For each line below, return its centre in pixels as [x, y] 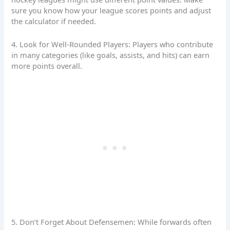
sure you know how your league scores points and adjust [111, 11]
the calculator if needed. [54, 21]
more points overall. [47, 65]
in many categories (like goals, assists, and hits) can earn [111, 55]
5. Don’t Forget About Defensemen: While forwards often [112, 222]
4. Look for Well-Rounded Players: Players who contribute [112, 44]
